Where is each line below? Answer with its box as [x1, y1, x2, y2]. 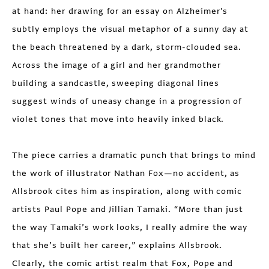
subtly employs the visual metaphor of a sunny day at [12, 23, 249, 35]
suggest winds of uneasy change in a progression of [12, 95, 243, 107]
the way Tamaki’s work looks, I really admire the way [12, 222, 248, 234]
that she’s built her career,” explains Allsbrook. [12, 240, 223, 252]
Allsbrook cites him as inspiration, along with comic [12, 186, 243, 198]
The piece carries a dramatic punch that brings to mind [12, 150, 256, 162]
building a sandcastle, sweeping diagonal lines [12, 77, 219, 89]
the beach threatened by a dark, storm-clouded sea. [12, 41, 242, 53]
